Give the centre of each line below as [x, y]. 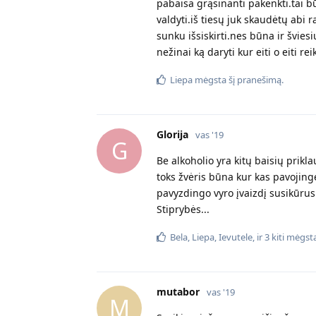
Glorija [172, 134]
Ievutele [236, 237]
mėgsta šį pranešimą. [238, 79]
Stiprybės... [183, 209]
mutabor [178, 291]
